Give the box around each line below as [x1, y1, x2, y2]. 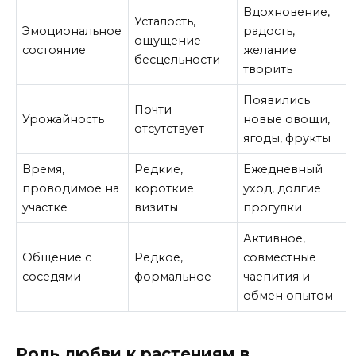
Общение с [22, 250, 92, 265]
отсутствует [134, 122, 205, 137]
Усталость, [134, 14, 196, 29]
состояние [22, 43, 87, 58]
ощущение [134, 33, 202, 48]
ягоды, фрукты [243, 131, 331, 146]
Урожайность [22, 112, 105, 127]
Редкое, [134, 250, 184, 265]
